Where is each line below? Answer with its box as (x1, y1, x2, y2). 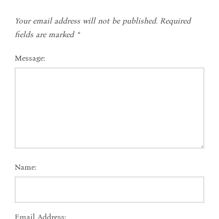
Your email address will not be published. (15, 16, 157, 25)
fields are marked (15, 29, 76, 39)
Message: (15, 53, 45, 63)
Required (160, 16, 191, 25)
